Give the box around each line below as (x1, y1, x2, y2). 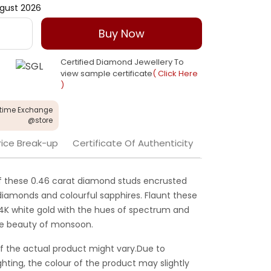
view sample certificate (60, 68, 152, 80)
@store (27, 116, 53, 126)
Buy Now (99, 26, 145, 42)
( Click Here (152, 68, 198, 80)
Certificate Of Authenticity (73, 137, 193, 150)
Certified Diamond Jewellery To (60, 56, 184, 68)
